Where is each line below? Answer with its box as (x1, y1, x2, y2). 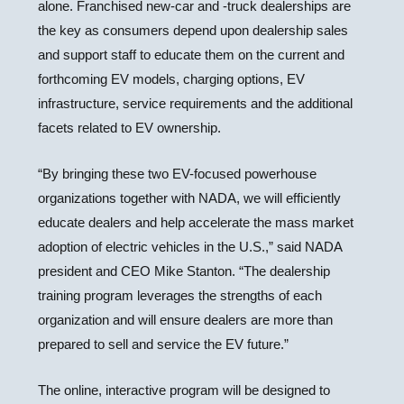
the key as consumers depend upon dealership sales (38, 23, 349, 38)
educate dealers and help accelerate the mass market (38, 215, 354, 230)
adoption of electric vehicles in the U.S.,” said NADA (38, 239, 343, 254)
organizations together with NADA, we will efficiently (38, 190, 342, 206)
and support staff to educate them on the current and (38, 47, 345, 62)
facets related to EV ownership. (38, 120, 222, 135)
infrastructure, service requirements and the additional (38, 96, 353, 111)
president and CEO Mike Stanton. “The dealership (38, 263, 331, 279)
